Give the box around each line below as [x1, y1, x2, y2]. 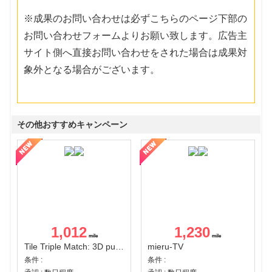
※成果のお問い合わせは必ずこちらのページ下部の [24, 13, 248, 24]
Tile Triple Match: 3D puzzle [115, 242, 124, 252]
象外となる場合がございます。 [24, 64, 160, 75]
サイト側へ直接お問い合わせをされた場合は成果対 [24, 47, 248, 58]
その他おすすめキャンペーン [17, 119, 128, 129]
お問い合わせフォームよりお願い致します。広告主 [24, 30, 248, 41]
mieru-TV [148, 242, 184, 252]
